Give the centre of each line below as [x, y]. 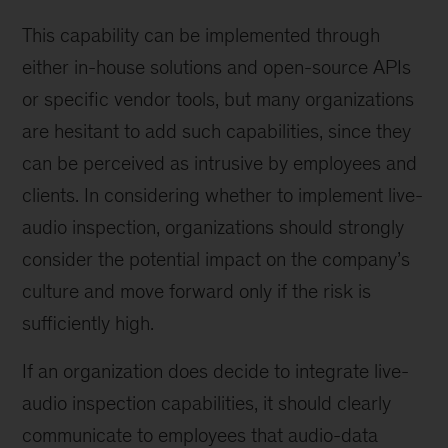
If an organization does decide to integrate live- [216, 371]
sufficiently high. [88, 323]
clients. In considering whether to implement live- [223, 195]
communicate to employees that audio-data [200, 435]
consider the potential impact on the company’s [216, 259]
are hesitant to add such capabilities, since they [217, 131]
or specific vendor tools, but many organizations [218, 99]
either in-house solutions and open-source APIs [217, 67]
